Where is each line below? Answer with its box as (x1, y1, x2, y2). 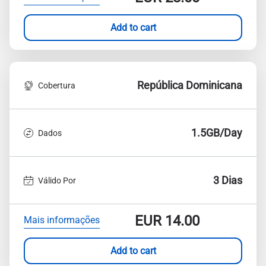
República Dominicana (137, 79, 242, 91)
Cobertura (38, 80, 75, 90)
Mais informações (24, 214, 100, 226)
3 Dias (213, 174, 242, 186)
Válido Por (38, 175, 76, 185)
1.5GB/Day (191, 126, 242, 139)
